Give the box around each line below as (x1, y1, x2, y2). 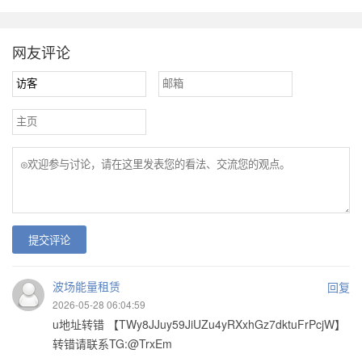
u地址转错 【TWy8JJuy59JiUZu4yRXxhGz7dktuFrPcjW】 (53, 316, 346, 333)
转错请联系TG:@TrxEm (53, 335, 172, 352)
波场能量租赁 (53, 278, 120, 295)
